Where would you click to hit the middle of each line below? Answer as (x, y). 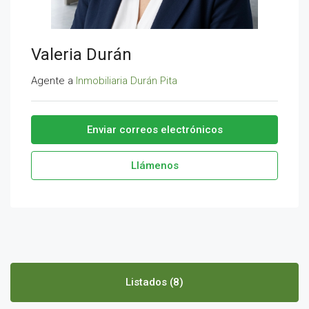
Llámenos (154, 166)
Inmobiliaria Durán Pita (127, 81)
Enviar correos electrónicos (154, 130)
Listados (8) (154, 282)
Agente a (53, 81)
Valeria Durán (81, 54)
